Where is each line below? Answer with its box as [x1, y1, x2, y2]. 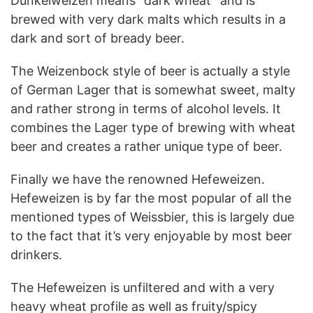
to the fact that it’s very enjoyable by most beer [10, 228, 292, 243]
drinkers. [10, 247, 62, 262]
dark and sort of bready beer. [10, 30, 184, 45]
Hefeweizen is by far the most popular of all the [10, 190, 291, 205]
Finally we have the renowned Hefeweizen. [10, 171, 265, 187]
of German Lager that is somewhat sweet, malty [10, 82, 296, 97]
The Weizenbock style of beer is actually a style [10, 63, 290, 78]
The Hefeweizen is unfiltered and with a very [10, 279, 275, 295]
